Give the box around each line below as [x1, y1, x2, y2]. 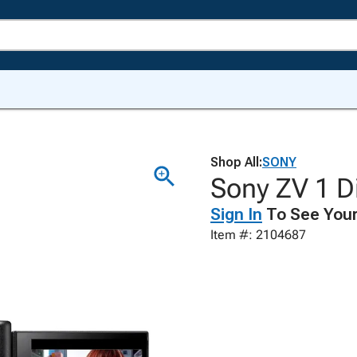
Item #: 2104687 [210, 227, 306, 242]
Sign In [210, 205, 262, 224]
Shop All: [210, 155, 262, 170]
